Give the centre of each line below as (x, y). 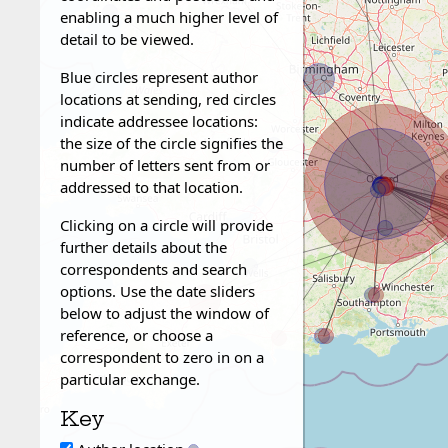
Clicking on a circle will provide (166, 225)
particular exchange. (130, 379)
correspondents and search (153, 269)
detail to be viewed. (127, 39)
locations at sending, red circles (168, 99)
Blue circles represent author (159, 77)
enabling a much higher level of (169, 17)
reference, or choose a (136, 335)
